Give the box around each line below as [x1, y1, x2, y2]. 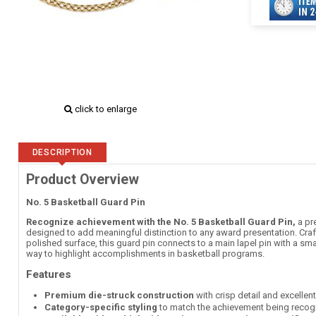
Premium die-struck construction [44, 290, 194, 300]
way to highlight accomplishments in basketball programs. [25, 248, 265, 259]
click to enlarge [72, 104, 137, 114]
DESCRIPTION [32, 147, 92, 157]
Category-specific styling [44, 302, 157, 312]
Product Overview [25, 171, 139, 188]
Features [25, 268, 71, 281]
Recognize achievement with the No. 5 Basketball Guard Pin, [25, 217, 296, 227]
